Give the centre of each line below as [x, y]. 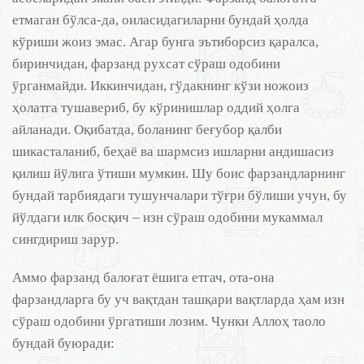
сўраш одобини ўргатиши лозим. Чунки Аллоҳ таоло [169, 321]
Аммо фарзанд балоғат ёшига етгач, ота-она [143, 277]
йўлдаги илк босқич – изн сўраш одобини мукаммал [167, 217]
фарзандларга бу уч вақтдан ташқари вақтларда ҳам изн [178, 299]
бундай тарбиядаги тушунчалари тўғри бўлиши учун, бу [180, 195]
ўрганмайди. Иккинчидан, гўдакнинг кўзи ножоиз [160, 86]
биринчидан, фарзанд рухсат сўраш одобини [146, 64]
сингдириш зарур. [65, 239]
